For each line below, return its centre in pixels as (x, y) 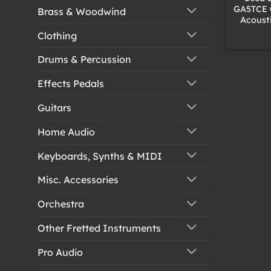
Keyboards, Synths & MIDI (100, 156)
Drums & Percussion (84, 60)
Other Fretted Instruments (99, 228)
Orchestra (61, 204)
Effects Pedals (71, 84)
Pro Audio (60, 252)
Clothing (57, 35)
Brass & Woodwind (82, 11)
